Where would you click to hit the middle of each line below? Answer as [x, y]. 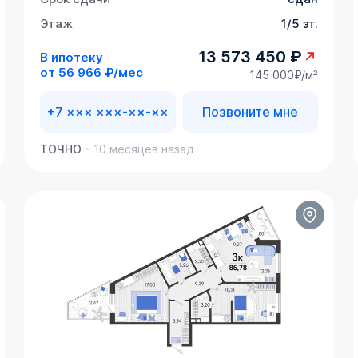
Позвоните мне [250, 112]
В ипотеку [72, 57]
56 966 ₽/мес [101, 72]
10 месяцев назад [144, 149]
